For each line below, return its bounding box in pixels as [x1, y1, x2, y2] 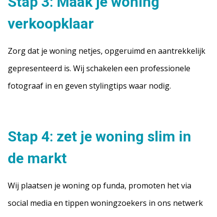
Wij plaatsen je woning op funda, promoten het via [8, 180, 191, 191]
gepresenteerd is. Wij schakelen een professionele [8, 63, 190, 74]
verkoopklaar [8, 15, 94, 32]
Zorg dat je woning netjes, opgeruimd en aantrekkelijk [8, 46, 205, 56]
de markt [8, 150, 67, 167]
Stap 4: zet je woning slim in [8, 128, 191, 145]
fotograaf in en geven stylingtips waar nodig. [8, 80, 171, 91]
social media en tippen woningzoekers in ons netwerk [8, 198, 203, 208]
